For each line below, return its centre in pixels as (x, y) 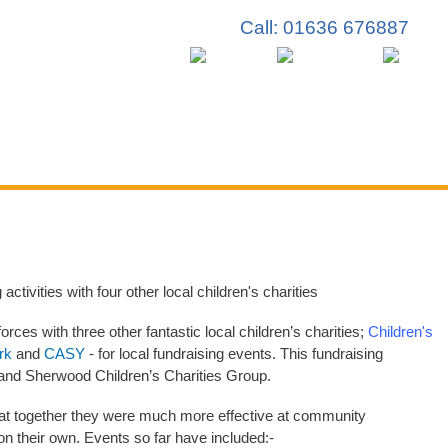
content (182, 55)
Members (317, 159)
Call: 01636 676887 (324, 27)
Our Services (181, 159)
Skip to (181, 11)
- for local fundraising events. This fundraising (234, 353)
